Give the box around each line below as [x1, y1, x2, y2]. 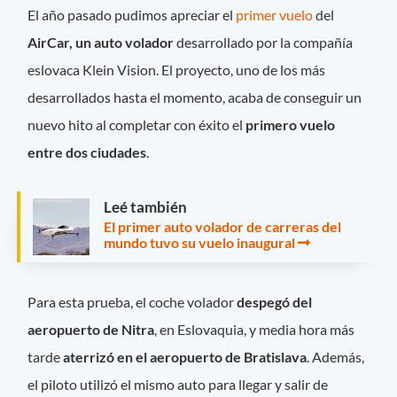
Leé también [104, 197, 187, 216]
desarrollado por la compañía [174, 33, 354, 51]
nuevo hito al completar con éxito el [27, 115, 246, 133]
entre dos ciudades [27, 143, 147, 160]
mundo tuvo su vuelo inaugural [104, 233, 295, 251]
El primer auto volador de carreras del [104, 217, 341, 235]
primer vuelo [236, 5, 314, 23]
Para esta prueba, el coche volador [27, 293, 237, 311]
